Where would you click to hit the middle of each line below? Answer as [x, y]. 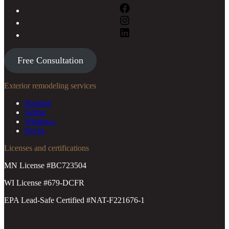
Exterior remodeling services [50, 85]
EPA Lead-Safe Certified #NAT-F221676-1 [74, 200]
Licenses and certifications [47, 148]
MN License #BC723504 [45, 165]
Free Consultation [50, 60]
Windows [40, 121]
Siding [35, 112]
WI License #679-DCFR [44, 182]
